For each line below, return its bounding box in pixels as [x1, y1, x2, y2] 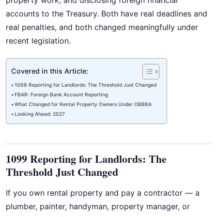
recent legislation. [6, 36, 71, 46]
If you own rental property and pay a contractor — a [6, 188, 200, 198]
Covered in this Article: [11, 67, 88, 76]
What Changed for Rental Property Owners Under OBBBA [15, 101, 152, 108]
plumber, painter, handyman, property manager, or [6, 201, 190, 212]
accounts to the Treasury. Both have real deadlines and [6, 9, 207, 18]
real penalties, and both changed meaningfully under [6, 22, 198, 32]
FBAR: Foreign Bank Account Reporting [15, 92, 108, 98]
